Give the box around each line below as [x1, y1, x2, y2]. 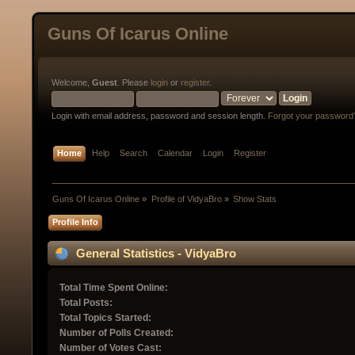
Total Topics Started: [59, 312, 151, 324]
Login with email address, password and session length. [52, 111, 268, 120]
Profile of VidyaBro [151, 194, 222, 204]
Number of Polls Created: [59, 327, 174, 339]
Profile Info [52, 216, 99, 227]
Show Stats [232, 194, 277, 204]
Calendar [158, 148, 193, 158]
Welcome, [52, 78, 92, 87]
